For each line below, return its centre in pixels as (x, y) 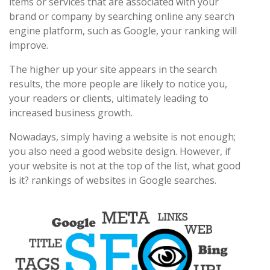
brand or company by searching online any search (122, 16)
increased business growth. (71, 113)
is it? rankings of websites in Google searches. (113, 180)
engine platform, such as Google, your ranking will (123, 31)
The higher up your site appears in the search (113, 69)
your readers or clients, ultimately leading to (109, 98)
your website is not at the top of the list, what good (125, 166)
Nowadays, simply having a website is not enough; (122, 137)
